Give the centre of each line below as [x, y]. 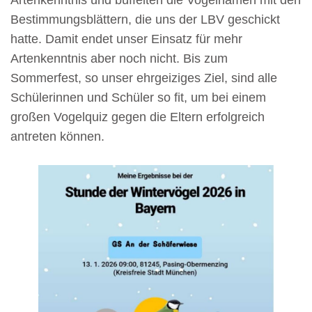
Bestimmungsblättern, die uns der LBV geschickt [145, 19]
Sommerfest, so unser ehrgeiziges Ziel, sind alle [144, 78]
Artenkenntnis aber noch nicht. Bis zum [119, 58]
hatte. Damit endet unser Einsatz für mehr [126, 39]
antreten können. [57, 136]
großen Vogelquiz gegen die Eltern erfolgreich [138, 117]
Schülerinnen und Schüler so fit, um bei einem [138, 97]
